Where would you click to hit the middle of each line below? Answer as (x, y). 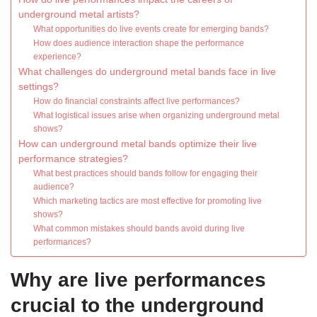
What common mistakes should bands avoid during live (139, 229)
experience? (58, 57)
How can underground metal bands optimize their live (138, 144)
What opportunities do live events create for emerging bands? (151, 29)
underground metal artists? (79, 15)
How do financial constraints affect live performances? (137, 102)
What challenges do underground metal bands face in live (147, 72)
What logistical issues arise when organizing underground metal (157, 116)
